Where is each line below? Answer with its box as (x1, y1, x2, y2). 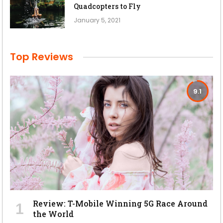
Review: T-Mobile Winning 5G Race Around (33, 198, 208, 209)
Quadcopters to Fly (74, 1, 141, 11)
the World (33, 208, 74, 219)
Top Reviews (10, 50, 73, 64)
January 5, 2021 (74, 16, 120, 24)
